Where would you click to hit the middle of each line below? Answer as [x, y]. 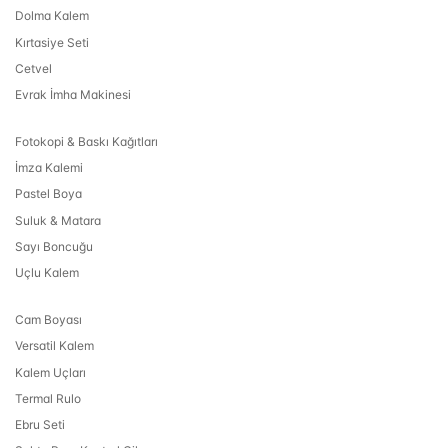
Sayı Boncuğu [54, 246]
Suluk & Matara [58, 220]
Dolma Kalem [52, 16]
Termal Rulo [48, 398]
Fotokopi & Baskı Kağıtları [86, 142]
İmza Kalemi [49, 168]
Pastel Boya [48, 194]
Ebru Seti [40, 424]
